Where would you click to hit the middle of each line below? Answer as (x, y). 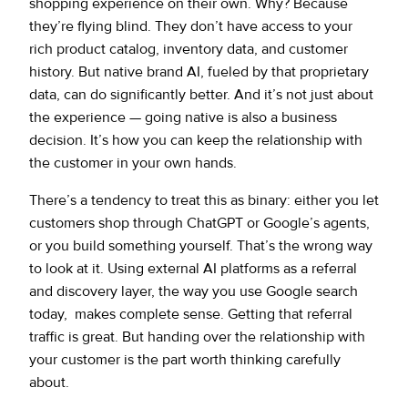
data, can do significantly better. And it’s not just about (201, 94)
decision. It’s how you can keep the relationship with (196, 140)
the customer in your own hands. (133, 163)
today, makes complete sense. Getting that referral (191, 314)
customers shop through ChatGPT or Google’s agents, (199, 223)
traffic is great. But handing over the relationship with (197, 337)
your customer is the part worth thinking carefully (185, 359)
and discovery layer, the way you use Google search (194, 291)
